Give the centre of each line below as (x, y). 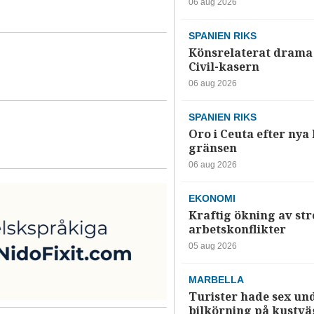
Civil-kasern (224, 67)
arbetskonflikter (237, 229)
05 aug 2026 (212, 246)
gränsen (212, 148)
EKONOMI (212, 198)
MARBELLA (216, 279)
